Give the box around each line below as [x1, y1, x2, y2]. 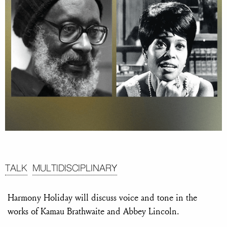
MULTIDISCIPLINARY [32, 163, 117, 176]
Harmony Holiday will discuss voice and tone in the [8, 191, 197, 204]
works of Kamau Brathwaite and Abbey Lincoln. [8, 205, 179, 218]
